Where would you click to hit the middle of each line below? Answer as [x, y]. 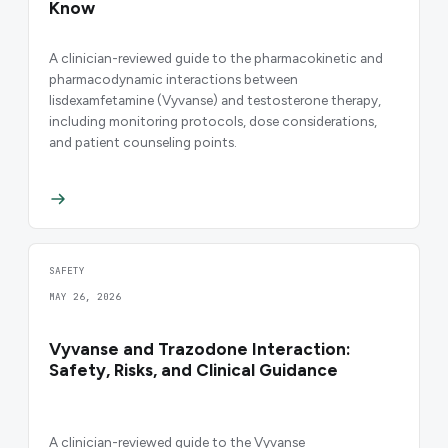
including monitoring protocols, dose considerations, [213, 121]
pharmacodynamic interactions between [173, 79]
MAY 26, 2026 [85, 296]
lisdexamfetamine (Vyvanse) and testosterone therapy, [215, 100]
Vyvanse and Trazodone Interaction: [200, 348]
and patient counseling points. [143, 142]
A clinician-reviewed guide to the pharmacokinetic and [216, 58]
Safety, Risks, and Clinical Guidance [193, 369]
